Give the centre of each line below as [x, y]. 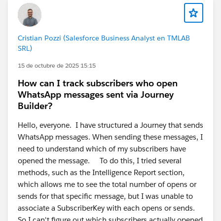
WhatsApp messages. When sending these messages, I [110, 137]
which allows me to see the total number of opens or [107, 184]
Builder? [35, 106]
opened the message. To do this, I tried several [100, 161]
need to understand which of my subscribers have [102, 149]
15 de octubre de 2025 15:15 [57, 65]
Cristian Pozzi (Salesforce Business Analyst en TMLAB [104, 38]
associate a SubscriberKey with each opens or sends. [106, 208]
